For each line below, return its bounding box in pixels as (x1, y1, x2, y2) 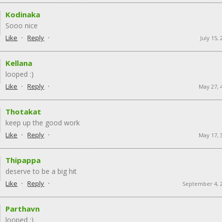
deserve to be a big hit (5, 166, 77, 176)
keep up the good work (5, 117, 80, 127)
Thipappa (5, 155, 41, 165)
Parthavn (5, 203, 40, 214)
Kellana (5, 57, 33, 68)
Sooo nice (5, 20, 38, 30)
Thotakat (5, 106, 42, 116)
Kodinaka (5, 9, 41, 19)
